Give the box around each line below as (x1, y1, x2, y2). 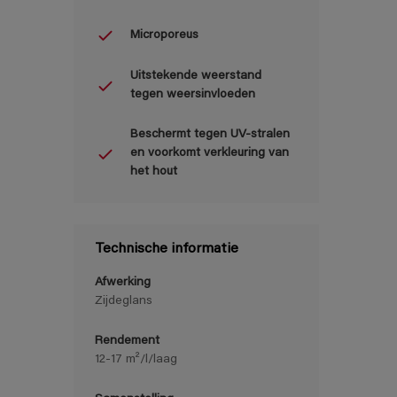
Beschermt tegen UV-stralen (130, 128, 290, 142)
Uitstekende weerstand (130, 70, 261, 83)
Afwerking (95, 276, 151, 290)
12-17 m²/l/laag (95, 354, 177, 367)
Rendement (95, 335, 160, 348)
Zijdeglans (95, 295, 152, 308)
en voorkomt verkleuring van (130, 147, 289, 160)
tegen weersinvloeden (130, 89, 255, 102)
